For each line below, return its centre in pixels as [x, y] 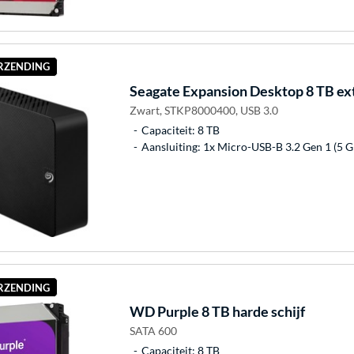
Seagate [154, 91]
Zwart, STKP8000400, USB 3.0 [203, 111]
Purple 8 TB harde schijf [230, 312]
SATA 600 [153, 331]
